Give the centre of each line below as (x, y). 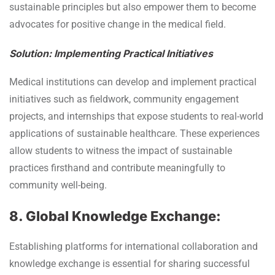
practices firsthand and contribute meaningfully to (117, 168)
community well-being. (58, 185)
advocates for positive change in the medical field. (118, 24)
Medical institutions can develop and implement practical (133, 82)
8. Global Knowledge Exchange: (115, 216)
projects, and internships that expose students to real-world (136, 116)
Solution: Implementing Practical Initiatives (111, 53)
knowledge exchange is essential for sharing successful (130, 263)
